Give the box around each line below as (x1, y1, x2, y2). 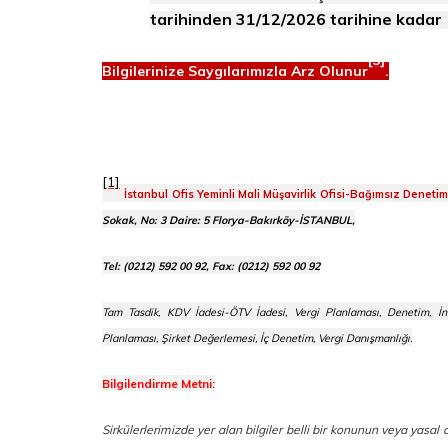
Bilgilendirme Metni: (102, 375, 215, 391)
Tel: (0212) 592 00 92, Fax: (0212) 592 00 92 (102, 258, 320, 273)
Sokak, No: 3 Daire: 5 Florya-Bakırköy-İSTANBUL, (102, 212, 355, 227)
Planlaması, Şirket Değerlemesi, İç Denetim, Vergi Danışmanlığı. (102, 330, 412, 345)
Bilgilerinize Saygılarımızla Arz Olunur (102, 62, 368, 81)
